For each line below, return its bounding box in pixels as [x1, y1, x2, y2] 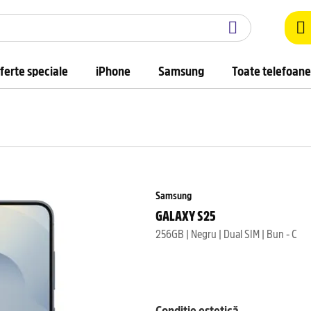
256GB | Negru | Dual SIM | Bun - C [155, 225, 297, 241]
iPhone [96, 62, 131, 79]
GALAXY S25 [155, 205, 216, 224]
